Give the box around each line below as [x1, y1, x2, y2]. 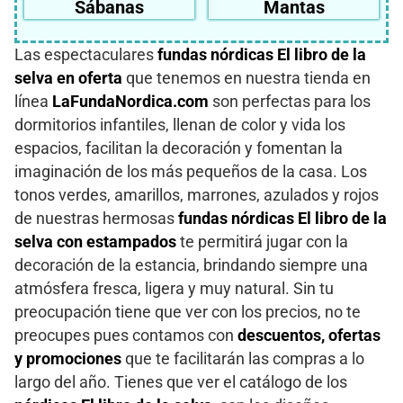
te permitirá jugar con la [176, 233, 348, 252]
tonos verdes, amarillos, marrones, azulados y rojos [14, 186, 379, 205]
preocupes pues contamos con [14, 327, 237, 345]
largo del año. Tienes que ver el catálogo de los [14, 373, 347, 392]
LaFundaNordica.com [52, 93, 209, 112]
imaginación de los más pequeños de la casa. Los [14, 163, 367, 182]
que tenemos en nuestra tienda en [122, 69, 371, 88]
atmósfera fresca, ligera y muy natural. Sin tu [14, 280, 334, 299]
